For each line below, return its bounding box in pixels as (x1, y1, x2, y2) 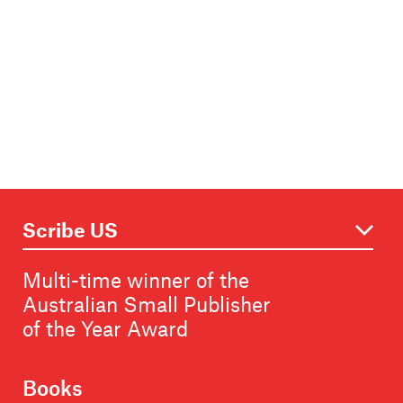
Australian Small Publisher (22, 291, 271, 317)
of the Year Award (22, 315, 188, 341)
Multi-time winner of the (22, 266, 249, 292)
